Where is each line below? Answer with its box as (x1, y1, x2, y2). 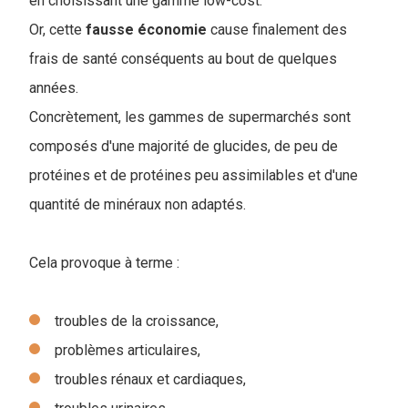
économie (138, 21, 207, 39)
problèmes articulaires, (55, 342, 204, 360)
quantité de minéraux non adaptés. (29, 196, 246, 214)
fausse (86, 21, 134, 39)
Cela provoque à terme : (29, 254, 183, 272)
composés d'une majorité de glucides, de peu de (29, 138, 338, 156)
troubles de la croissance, (55, 312, 222, 331)
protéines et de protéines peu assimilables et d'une (29, 167, 358, 185)
